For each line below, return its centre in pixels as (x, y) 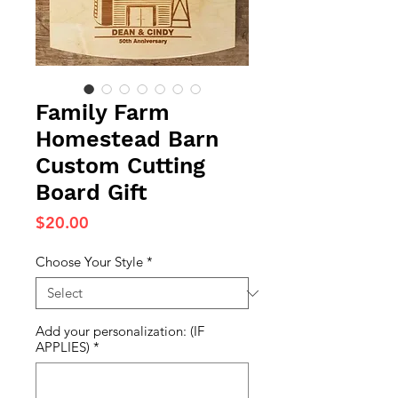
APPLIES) (63, 347)
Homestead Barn (127, 139)
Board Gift (92, 192)
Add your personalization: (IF (120, 331)
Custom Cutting (120, 166)
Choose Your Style (89, 262)
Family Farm (103, 112)
